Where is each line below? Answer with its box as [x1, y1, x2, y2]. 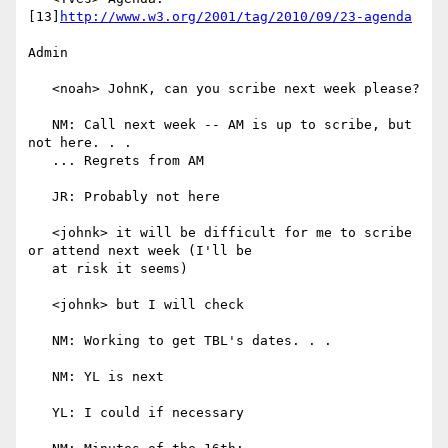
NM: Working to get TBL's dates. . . [28, 333, 52, 349]
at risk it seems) [28, 261, 52, 277]
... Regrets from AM [28, 153, 52, 169]
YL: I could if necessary [28, 405, 52, 421]
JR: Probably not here [28, 189, 52, 205]
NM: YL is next [28, 369, 52, 385]
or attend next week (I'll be [28, 243, 252, 259]
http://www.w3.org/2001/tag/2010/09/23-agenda [60, 9, 412, 25]
